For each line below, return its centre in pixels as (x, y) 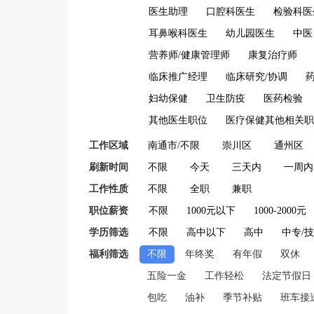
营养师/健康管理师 (189, 55)
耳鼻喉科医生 (178, 33)
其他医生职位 (178, 120)
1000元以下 (211, 211)
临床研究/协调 (257, 77)
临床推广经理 (178, 77)
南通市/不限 (174, 145)
